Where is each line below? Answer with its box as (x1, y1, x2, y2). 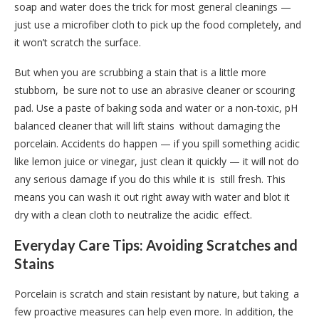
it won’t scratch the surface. (14, 35, 141, 49)
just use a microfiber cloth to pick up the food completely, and (14, 17, 301, 31)
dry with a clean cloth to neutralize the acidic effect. (14, 207, 252, 221)
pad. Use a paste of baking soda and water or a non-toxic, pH (14, 100, 298, 115)
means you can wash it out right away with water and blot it (14, 189, 290, 204)
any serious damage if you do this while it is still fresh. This (14, 172, 286, 186)
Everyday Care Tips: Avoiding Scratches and (14, 236, 298, 253)
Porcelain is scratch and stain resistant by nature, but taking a (14, 286, 299, 300)
